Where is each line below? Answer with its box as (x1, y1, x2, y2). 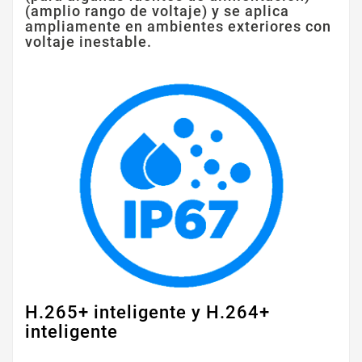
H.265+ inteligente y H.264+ (25, 301, 270, 322)
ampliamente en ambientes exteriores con (25, 18, 331, 36)
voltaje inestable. (25, 33, 152, 51)
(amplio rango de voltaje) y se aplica (25, 2, 289, 20)
